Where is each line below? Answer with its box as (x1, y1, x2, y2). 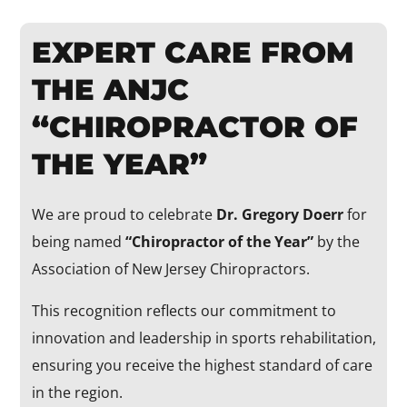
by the (313, 231, 360, 252)
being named (31, 231, 125, 252)
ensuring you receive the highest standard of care (31, 354, 372, 375)
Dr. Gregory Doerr (215, 203, 343, 224)
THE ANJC (31, 71, 189, 107)
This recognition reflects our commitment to (31, 300, 336, 321)
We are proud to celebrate (31, 203, 216, 224)
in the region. (31, 382, 123, 402)
